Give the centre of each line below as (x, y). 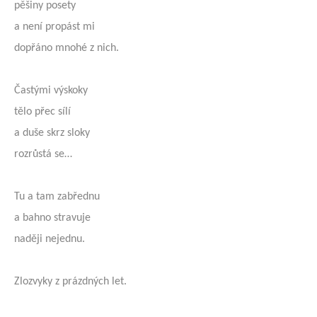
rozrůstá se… (43, 154)
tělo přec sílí (42, 112)
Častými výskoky (51, 91)
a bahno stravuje (52, 218)
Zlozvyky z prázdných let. (70, 282)
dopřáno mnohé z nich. (67, 48)
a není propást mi (54, 27)
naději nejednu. (50, 239)
